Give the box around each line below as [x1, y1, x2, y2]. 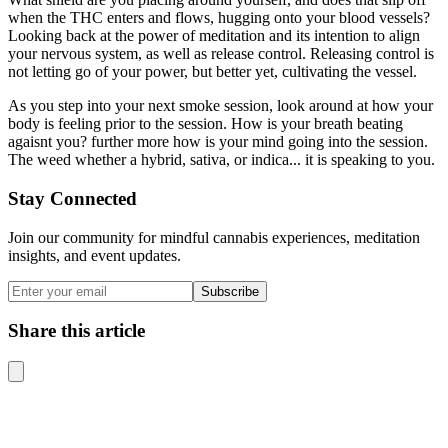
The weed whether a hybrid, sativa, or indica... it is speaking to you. [8, 151, 435, 169]
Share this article [8, 320, 145, 342]
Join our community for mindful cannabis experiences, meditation [8, 228, 420, 246]
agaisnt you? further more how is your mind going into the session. [8, 133, 428, 151]
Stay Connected [8, 188, 137, 210]
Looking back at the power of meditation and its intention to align [8, 27, 420, 45]
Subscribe [201, 283, 259, 299]
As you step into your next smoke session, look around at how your [8, 97, 433, 115]
